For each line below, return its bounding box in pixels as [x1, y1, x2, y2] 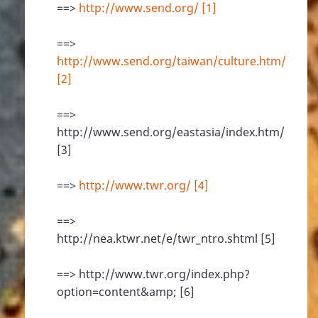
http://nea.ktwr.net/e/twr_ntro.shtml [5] [57, 231, 275, 247]
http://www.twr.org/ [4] [79, 177, 209, 194]
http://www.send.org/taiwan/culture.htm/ [57, 53, 286, 70]
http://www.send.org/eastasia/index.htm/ [57, 124, 285, 141]
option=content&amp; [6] [57, 284, 194, 300]
